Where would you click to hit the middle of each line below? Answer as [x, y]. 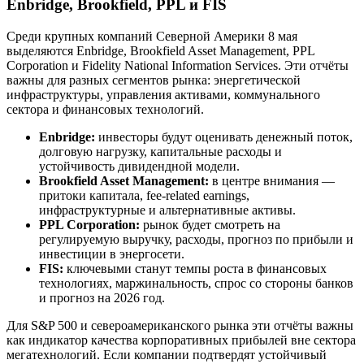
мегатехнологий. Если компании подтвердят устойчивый [167, 354]
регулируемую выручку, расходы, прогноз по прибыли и [196, 239]
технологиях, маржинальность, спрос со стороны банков [196, 283]
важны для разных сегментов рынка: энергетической [154, 80]
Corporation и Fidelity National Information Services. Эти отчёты [178, 65]
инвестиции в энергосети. [112, 253]
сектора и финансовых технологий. [105, 109]
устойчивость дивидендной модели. [139, 166]
